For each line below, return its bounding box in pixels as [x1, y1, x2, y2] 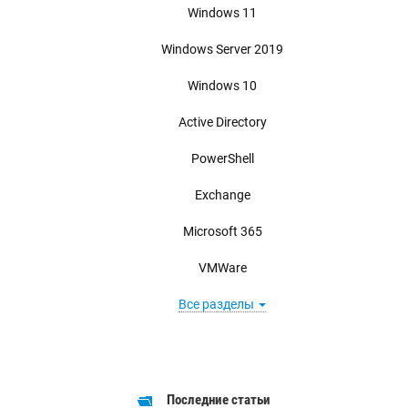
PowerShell [190, 150, 254, 166]
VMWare [198, 260, 247, 275]
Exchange [194, 187, 250, 202]
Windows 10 [188, 77, 257, 93]
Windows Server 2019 [161, 41, 283, 56]
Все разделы [178, 296, 257, 311]
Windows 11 [188, 5, 257, 20]
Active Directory [178, 114, 267, 129]
